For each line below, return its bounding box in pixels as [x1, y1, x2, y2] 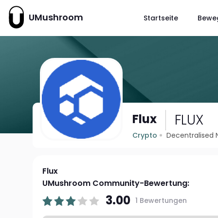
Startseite [143, 13, 178, 23]
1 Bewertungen [135, 195, 187, 205]
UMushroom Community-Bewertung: [42, 178, 190, 189]
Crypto [132, 130, 158, 140]
